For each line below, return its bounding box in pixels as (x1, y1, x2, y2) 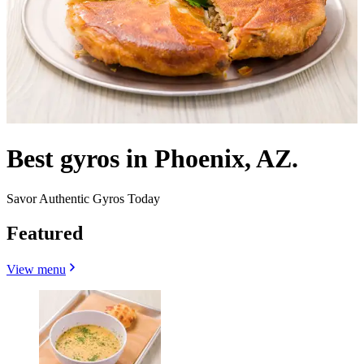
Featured (6, 222, 83, 244)
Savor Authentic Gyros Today (6, 191, 160, 206)
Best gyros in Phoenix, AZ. (6, 144, 298, 174)
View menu (6, 262, 66, 276)
